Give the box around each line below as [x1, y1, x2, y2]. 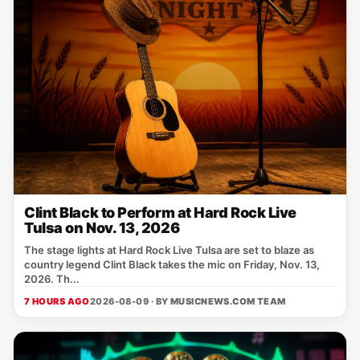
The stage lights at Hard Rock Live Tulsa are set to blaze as [24, 243, 314, 256]
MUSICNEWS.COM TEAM [170, 296, 286, 307]
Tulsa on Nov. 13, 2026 [24, 219, 180, 236]
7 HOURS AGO [24, 296, 90, 307]
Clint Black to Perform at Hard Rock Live [24, 204, 297, 221]
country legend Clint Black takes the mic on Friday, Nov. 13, [24, 258, 320, 271]
